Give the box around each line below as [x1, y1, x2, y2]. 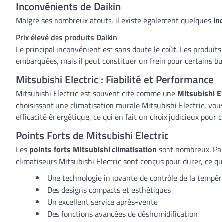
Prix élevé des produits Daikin [16, 31, 117, 43]
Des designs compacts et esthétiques [47, 184, 171, 196]
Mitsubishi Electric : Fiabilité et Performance [16, 71, 214, 87]
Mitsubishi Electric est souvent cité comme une [16, 87, 177, 99]
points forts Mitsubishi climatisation [29, 143, 157, 155]
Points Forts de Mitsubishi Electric [16, 127, 168, 143]
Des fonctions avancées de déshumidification [47, 208, 198, 220]
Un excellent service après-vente [47, 196, 158, 208]
